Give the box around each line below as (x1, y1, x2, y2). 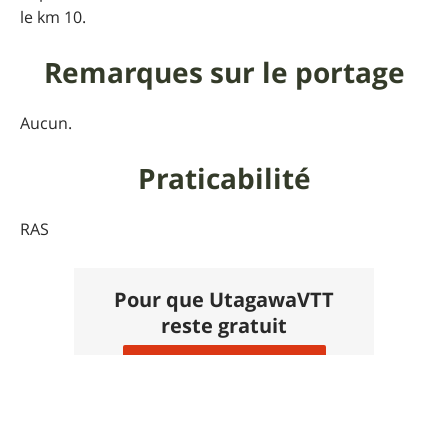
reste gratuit (161, 312, 287, 340)
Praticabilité (137, 159, 311, 199)
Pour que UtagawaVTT (114, 286, 334, 314)
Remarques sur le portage (43, 53, 405, 93)
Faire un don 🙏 (172, 360, 288, 383)
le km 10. (20, 6, 86, 29)
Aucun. (20, 112, 72, 135)
